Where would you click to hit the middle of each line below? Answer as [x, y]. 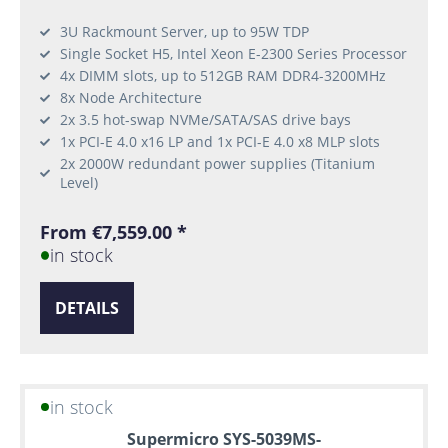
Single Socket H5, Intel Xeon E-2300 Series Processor [233, 54]
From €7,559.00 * [113, 232]
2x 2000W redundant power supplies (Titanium [217, 164]
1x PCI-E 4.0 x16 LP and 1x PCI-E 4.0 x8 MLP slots [220, 142]
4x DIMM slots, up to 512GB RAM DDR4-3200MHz [223, 76]
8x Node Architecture [131, 98]
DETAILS [87, 307]
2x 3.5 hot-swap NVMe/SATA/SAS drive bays [205, 120]
